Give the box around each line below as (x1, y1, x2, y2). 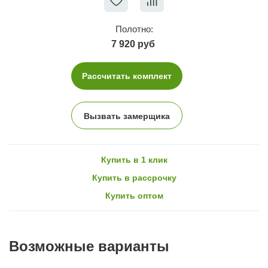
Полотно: (115, 23, 153, 34)
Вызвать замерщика (84, 111, 170, 121)
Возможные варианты (9, 237, 169, 254)
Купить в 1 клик (100, 154, 167, 165)
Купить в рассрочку (92, 172, 176, 182)
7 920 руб (111, 38, 155, 49)
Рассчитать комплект (82, 71, 172, 81)
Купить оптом (105, 190, 163, 200)
